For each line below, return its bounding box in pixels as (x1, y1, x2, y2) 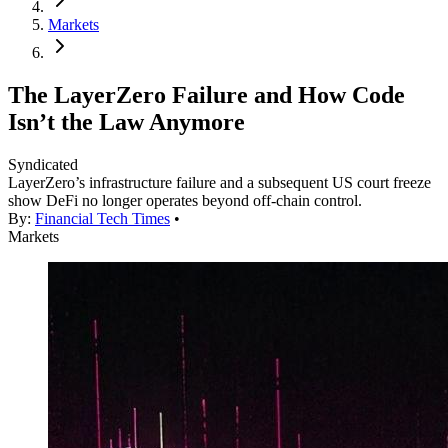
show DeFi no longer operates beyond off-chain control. (8, 192, 362, 210)
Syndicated (8, 156, 78, 174)
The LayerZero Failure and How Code (8, 82, 405, 109)
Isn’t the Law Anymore (8, 109, 245, 136)
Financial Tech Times (35, 210, 170, 228)
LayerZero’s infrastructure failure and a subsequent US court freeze (8, 174, 431, 192)
